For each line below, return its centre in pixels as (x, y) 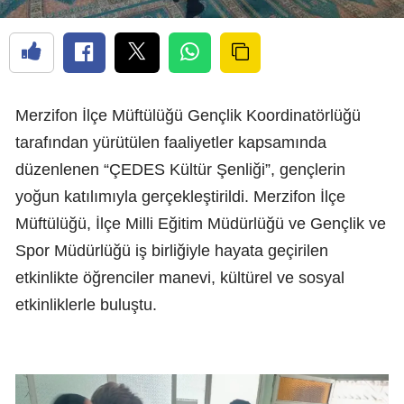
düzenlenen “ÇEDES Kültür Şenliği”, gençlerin (180, 169)
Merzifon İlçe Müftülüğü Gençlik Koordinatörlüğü (188, 115)
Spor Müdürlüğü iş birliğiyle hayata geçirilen (172, 250)
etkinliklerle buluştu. (86, 304)
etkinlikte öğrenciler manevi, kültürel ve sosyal (180, 277)
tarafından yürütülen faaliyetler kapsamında (171, 142)
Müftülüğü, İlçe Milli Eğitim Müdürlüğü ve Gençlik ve (201, 223)
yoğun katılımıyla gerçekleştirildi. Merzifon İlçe (180, 196)
